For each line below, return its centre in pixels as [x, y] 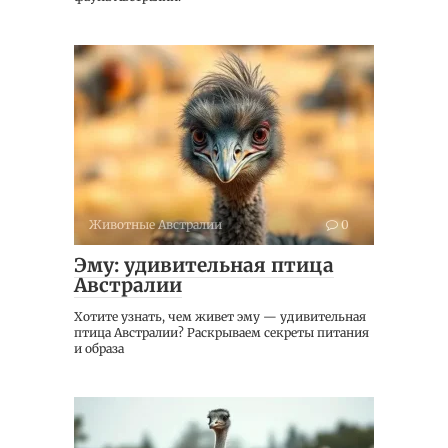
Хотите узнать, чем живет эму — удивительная [220, 316]
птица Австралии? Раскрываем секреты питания [221, 332]
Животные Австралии [155, 224]
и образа [99, 348]
